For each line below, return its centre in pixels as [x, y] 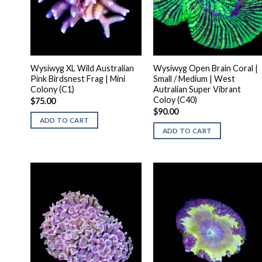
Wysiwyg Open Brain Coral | [205, 68]
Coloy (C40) [175, 100]
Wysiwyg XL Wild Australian [82, 68]
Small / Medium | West [194, 79]
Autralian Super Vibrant [197, 89]
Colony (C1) [52, 89]
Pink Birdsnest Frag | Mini [77, 79]
